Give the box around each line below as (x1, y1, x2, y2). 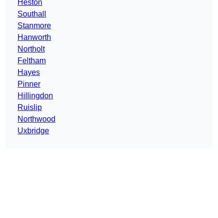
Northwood (18, 115, 55, 124)
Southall (18, 10, 46, 18)
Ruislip (18, 103, 42, 112)
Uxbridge (18, 127, 49, 135)
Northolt (18, 45, 45, 54)
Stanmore (18, 21, 51, 30)
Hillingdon (18, 91, 53, 100)
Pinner (18, 80, 40, 89)
